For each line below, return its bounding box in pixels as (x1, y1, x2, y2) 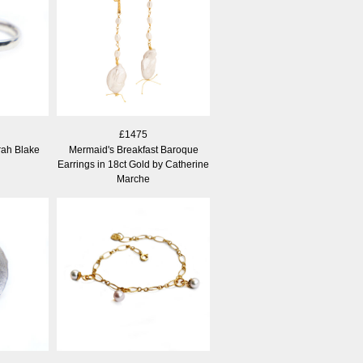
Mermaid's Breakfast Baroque (68, 143, 199, 156)
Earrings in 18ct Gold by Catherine (58, 158, 209, 170)
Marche (117, 173, 150, 185)
